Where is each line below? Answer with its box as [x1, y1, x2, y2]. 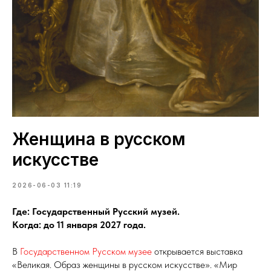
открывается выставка [152, 246, 243, 258]
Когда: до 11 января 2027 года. [12, 219, 146, 231]
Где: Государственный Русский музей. [12, 206, 180, 218]
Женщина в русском [12, 129, 186, 150]
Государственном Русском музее [20, 246, 152, 258]
